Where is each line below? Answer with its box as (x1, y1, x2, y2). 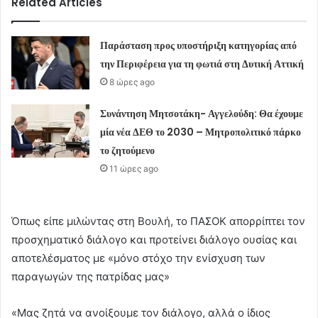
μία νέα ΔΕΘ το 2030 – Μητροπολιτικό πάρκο (100, 125, 302, 140)
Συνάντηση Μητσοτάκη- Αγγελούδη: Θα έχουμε (100, 106, 304, 121)
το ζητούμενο (100, 143, 155, 158)
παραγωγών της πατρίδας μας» (11, 270, 170, 284)
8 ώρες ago (109, 77, 155, 88)
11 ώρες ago (109, 163, 159, 175)
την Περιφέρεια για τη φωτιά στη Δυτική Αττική (100, 57, 305, 72)
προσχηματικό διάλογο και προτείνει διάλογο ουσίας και (11, 233, 297, 247)
